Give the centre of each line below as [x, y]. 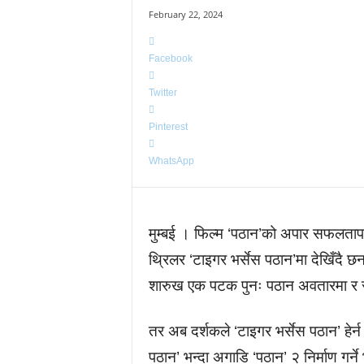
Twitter [162, 93]
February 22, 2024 [185, 14]
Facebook [170, 58]
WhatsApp [171, 161]
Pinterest [168, 127]
